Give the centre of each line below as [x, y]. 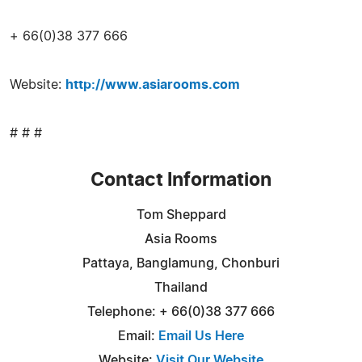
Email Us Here [201, 336]
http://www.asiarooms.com [153, 84]
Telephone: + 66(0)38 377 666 [181, 311]
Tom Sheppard [181, 215]
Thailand [181, 287]
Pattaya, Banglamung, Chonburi [181, 263]
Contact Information [181, 180]
